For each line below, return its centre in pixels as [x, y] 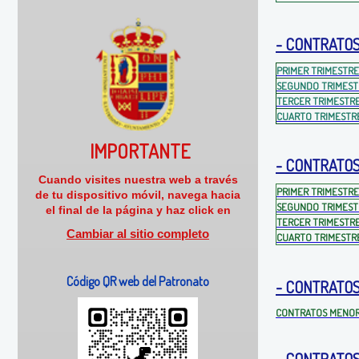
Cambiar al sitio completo [138, 233]
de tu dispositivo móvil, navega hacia [138, 195]
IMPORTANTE [140, 151]
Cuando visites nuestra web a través [138, 180]
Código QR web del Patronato [138, 281]
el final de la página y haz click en [138, 210]
